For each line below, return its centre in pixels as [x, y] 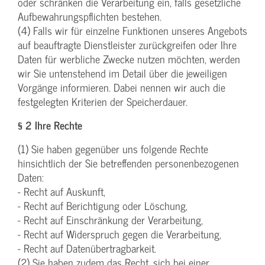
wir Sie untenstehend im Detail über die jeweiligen [122, 73]
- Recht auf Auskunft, [62, 192]
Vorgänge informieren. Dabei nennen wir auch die [122, 88]
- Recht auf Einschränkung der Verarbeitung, [110, 220]
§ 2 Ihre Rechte [50, 125]
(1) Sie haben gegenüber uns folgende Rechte [113, 149]
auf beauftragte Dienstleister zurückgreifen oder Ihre [127, 45]
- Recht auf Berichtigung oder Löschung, [103, 206]
